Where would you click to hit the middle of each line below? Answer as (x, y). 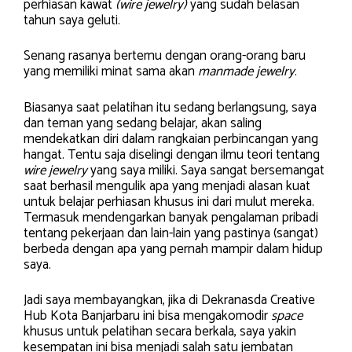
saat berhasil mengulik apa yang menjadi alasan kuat (167, 186)
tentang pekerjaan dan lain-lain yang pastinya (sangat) (171, 233)
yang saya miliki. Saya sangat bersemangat (206, 170)
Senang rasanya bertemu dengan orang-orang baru (165, 56)
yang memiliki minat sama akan (111, 72)
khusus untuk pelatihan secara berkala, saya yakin (160, 332)
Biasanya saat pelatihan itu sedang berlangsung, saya (170, 107)
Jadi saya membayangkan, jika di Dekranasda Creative (169, 301)
